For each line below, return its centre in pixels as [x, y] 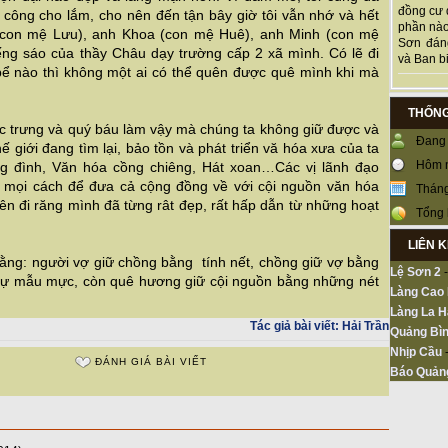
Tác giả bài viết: [294, 326]
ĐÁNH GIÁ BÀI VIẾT [151, 361]
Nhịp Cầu [416, 352]
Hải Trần [364, 326]
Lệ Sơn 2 [415, 272]
